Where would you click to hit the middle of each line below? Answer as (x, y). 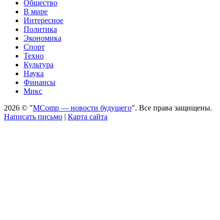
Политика (40, 29)
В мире (36, 11)
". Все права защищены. (172, 108)
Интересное (43, 20)
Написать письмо (33, 116)
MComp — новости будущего (82, 108)
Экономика (42, 38)
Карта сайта (88, 116)
